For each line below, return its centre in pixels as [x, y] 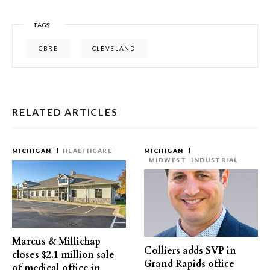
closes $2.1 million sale [63, 255]
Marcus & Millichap [56, 242]
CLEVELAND [114, 49]
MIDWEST [168, 160]
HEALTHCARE [87, 151]
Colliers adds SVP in [190, 251]
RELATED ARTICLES [65, 112]
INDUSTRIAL [215, 160]
